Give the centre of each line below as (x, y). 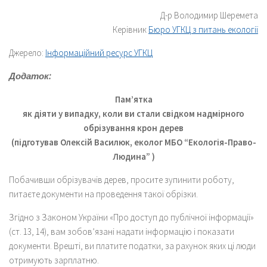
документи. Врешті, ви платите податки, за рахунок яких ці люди (132, 246)
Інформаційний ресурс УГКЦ (99, 52)
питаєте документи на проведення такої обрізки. (103, 194)
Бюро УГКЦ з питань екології (203, 29)
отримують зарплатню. (54, 260)
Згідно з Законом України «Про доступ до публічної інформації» (131, 217)
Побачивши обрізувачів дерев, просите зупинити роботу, (122, 179)
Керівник (131, 29)
